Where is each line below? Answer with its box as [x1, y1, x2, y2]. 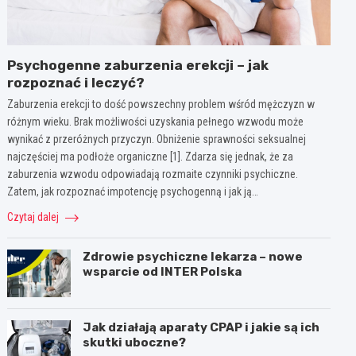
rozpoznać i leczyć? [7, 74, 145, 91]
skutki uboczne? [83, 335, 187, 350]
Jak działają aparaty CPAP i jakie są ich [83, 319, 320, 335]
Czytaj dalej [7, 210, 62, 223]
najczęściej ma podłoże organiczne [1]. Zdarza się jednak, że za [7, 149, 294, 163]
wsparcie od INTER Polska [83, 264, 242, 279]
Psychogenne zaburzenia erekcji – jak [7, 56, 269, 73]
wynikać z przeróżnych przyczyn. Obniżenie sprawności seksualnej [7, 132, 307, 145]
